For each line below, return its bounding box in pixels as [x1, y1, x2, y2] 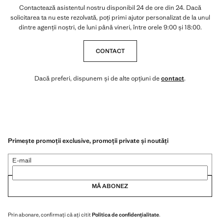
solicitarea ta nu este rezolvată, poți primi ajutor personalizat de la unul [10, 13, 210, 22]
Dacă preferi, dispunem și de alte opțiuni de [34, 74, 161, 82]
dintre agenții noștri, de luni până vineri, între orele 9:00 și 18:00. [18, 23, 202, 31]
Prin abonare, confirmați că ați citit [8, 211, 92, 218]
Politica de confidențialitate [92, 211, 159, 218]
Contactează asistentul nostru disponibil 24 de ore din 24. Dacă [19, 3, 201, 12]
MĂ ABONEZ [92, 182, 128, 190]
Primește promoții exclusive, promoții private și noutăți [8, 136, 168, 145]
